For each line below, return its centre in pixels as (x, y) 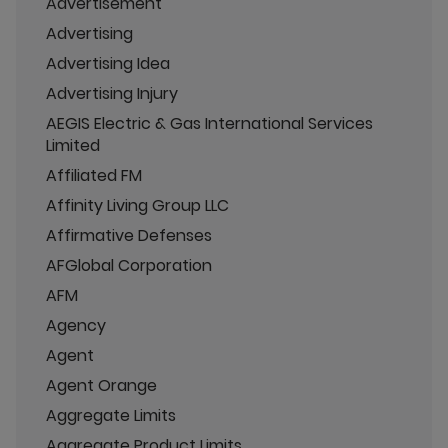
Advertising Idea (108, 63)
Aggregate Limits (111, 415)
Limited (73, 145)
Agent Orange (101, 385)
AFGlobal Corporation (129, 265)
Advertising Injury (112, 93)
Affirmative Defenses (129, 235)
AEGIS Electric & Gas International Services (209, 123)
